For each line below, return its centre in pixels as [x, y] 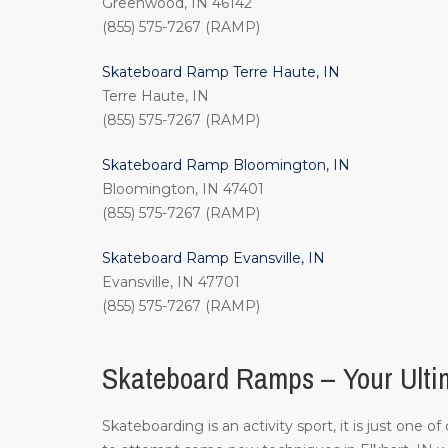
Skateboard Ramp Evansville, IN [213, 258]
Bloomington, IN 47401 [183, 189]
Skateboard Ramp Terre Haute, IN [221, 72]
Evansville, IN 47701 [171, 282]
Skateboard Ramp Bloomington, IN [226, 165]
